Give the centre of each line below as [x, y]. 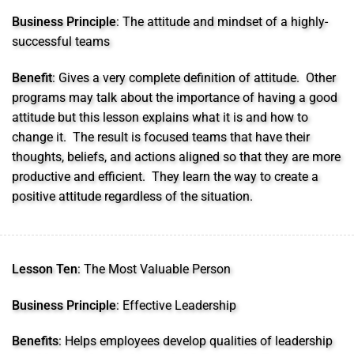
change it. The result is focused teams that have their [161, 137]
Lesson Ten [45, 269]
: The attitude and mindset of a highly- [222, 22]
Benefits [35, 341]
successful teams [61, 42]
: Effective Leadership [176, 305]
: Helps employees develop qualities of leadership [196, 341]
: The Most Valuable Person [154, 269]
